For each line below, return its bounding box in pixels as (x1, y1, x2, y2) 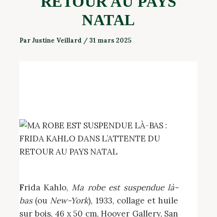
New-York (50, 195, 89, 206)
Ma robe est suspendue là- (72, 182, 179, 193)
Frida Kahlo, (24, 182, 72, 193)
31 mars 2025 (89, 36, 131, 45)
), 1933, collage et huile (88, 195, 179, 206)
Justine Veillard (32, 36, 83, 45)
